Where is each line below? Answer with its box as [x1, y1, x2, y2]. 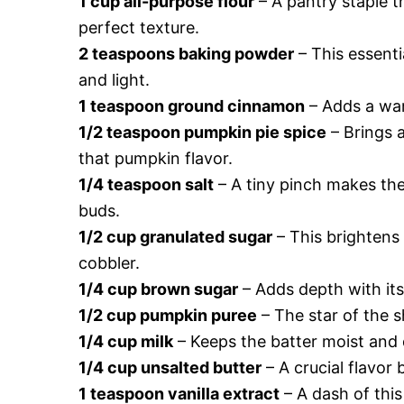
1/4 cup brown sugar [78, 279, 238, 298]
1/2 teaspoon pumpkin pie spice [78, 122, 326, 142]
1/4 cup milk [78, 331, 173, 351]
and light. [78, 69, 150, 89]
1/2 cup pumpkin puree [78, 305, 257, 325]
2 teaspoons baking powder [78, 43, 294, 63]
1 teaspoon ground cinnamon [78, 96, 305, 115]
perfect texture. [78, 17, 199, 37]
